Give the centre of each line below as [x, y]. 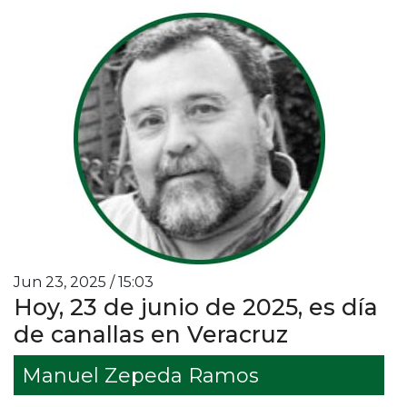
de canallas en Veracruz [151, 334]
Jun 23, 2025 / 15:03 [84, 282]
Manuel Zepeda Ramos [140, 375]
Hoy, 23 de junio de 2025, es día [196, 307]
